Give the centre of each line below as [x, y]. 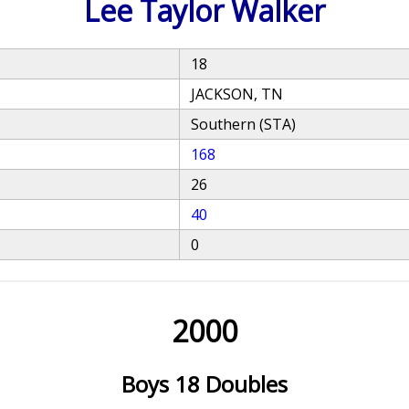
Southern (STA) [244, 124]
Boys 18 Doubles [204, 384]
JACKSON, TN [237, 94]
